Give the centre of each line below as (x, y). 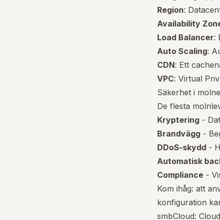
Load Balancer (185, 37)
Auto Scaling (182, 51)
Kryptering (178, 120)
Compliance (180, 175)
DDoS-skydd (182, 147)
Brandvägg (179, 134)
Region (170, 10)
